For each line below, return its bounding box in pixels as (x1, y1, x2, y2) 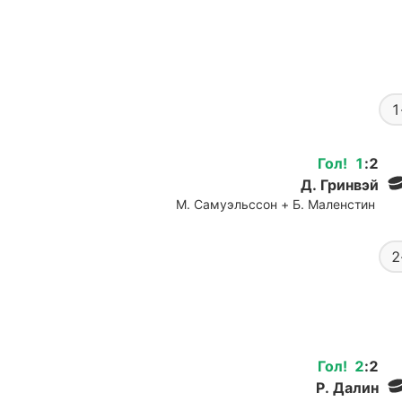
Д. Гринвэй (301, 176, 379, 194)
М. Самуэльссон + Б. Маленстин (176, 197, 375, 212)
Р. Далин (316, 379, 379, 397)
